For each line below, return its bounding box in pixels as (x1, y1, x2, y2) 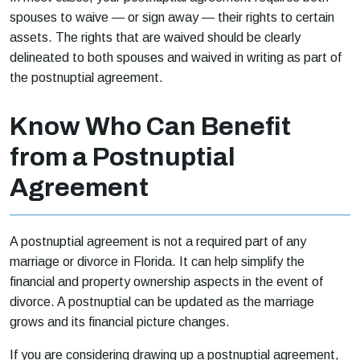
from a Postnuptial (10, 142, 235, 171)
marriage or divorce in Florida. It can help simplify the (10, 254, 305, 268)
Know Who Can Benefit (10, 112, 291, 141)
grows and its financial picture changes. (10, 314, 230, 329)
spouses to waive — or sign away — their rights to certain (10, 10, 334, 24)
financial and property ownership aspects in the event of (10, 274, 323, 288)
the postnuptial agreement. (10, 70, 163, 84)
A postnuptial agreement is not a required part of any (10, 234, 306, 248)
